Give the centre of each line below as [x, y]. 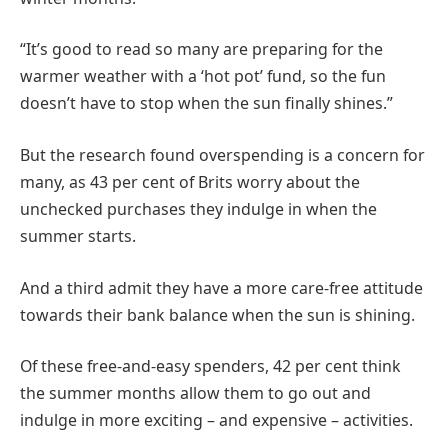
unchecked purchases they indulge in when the [198, 208]
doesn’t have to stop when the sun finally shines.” [206, 103]
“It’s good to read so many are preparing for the [201, 49]
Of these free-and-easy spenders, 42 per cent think [210, 366]
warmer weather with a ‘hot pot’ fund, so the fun [203, 76]
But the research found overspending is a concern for [222, 154]
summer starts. [78, 235]
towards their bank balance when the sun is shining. [217, 314]
